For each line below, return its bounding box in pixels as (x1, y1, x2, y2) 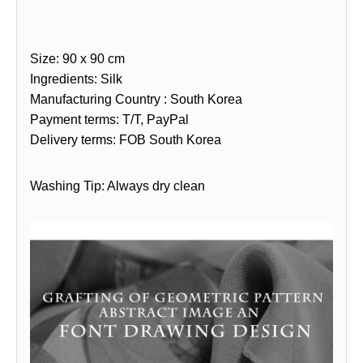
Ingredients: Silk (30, 71, 122, 86)
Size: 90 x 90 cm (30, 51, 125, 66)
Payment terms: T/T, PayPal (30, 112, 189, 126)
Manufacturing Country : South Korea (30, 92, 242, 106)
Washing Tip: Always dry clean (30, 178, 205, 193)
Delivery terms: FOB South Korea (30, 132, 221, 147)
